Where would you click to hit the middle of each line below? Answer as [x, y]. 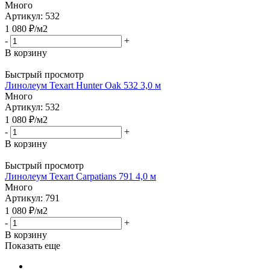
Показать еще [33, 245]
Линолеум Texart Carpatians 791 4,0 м [80, 176]
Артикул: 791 [32, 198]
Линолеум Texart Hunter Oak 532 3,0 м [83, 85]
